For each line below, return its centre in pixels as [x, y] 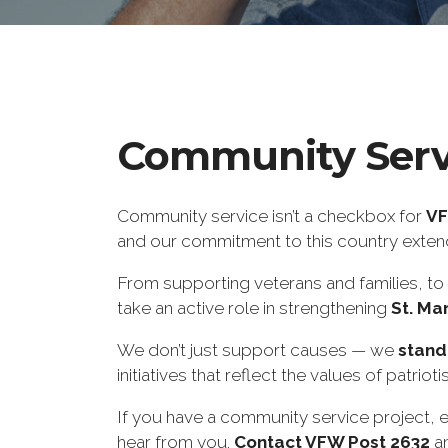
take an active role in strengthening [254, 307]
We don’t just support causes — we [257, 349]
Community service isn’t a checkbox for [271, 215]
